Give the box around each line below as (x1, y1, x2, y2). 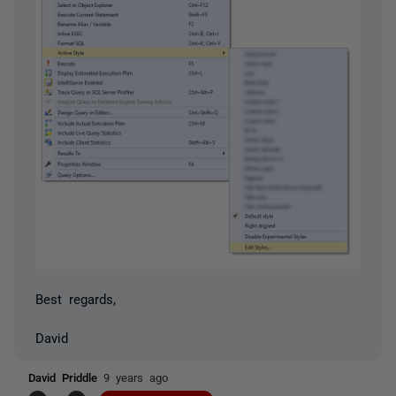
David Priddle (28, 371, 103, 384)
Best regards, (35, 292, 116, 306)
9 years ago (103, 371, 168, 384)
